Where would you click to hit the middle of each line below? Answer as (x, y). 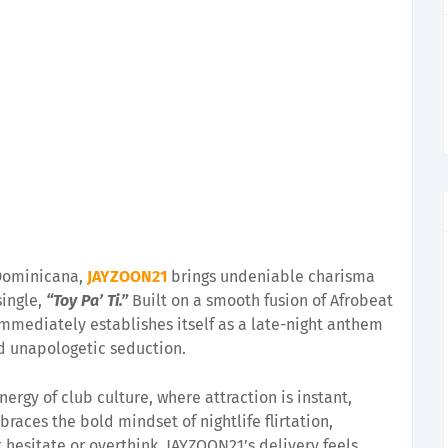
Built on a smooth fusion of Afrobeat (260, 300)
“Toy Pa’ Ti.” (87, 300)
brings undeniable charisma (271, 276)
